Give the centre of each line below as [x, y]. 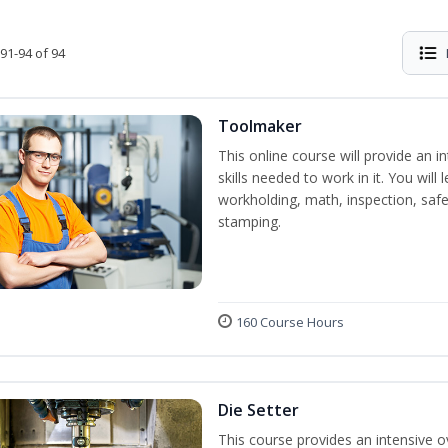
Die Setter [258, 410]
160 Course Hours [290, 322]
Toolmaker [260, 126]
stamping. [249, 221]
